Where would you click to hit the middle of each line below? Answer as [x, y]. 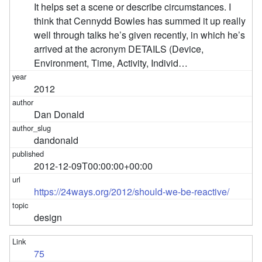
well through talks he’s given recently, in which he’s [140, 35]
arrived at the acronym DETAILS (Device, [119, 49]
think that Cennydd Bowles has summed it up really [140, 20]
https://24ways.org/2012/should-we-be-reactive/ [132, 191]
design [48, 217]
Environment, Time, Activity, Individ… [111, 63]
